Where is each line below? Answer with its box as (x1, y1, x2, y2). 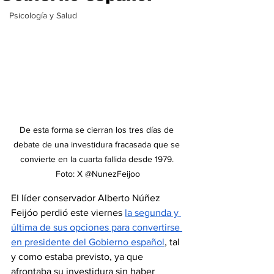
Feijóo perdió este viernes (11, 207, 125, 218)
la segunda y (125, 207, 181, 218)
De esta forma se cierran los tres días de (20, 124, 176, 135)
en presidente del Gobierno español (11, 236, 165, 247)
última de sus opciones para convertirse (11, 221, 182, 232)
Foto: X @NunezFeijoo (56, 168, 140, 179)
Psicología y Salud (9, 10, 77, 20)
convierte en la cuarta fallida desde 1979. (20, 154, 176, 164)
